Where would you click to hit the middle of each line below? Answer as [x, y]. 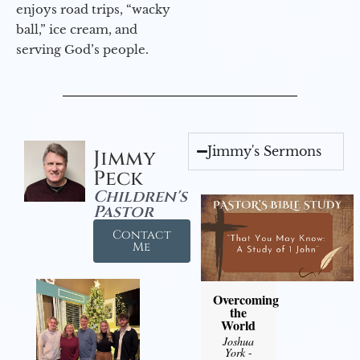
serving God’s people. [82, 50]
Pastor [123, 212]
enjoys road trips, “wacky [93, 10]
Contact [141, 235]
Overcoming [245, 299]
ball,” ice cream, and [77, 30]
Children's [140, 197]
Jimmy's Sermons [265, 151]
